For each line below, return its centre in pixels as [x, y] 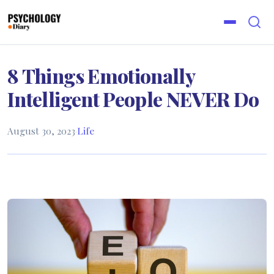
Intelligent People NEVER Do [133, 99]
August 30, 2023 [41, 131]
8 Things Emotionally [101, 76]
